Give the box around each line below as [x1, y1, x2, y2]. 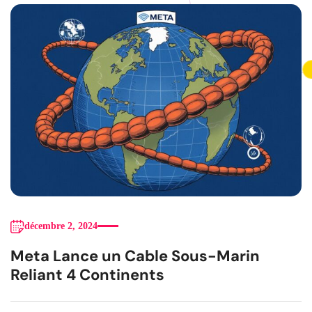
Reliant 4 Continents [10, 264, 164, 285]
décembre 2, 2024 [24, 220, 97, 231]
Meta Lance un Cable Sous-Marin [10, 245, 260, 266]
